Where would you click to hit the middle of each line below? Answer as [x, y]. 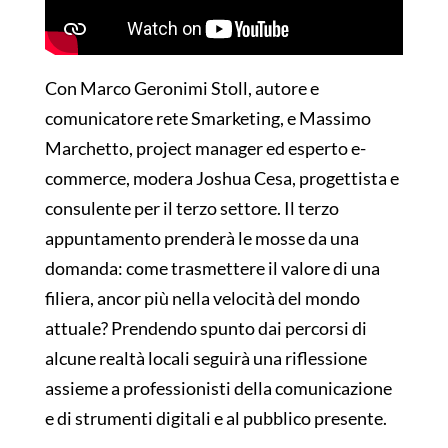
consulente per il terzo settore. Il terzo [191, 208]
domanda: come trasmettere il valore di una [212, 268]
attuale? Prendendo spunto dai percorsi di [205, 328]
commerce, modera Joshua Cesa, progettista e [221, 178]
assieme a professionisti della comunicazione [218, 388]
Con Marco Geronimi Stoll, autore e [181, 88]
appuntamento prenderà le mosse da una [201, 238]
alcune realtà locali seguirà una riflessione [205, 358]
